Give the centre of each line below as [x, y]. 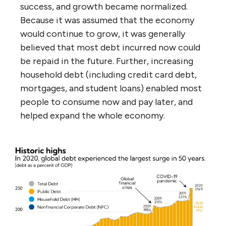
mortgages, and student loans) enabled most [111, 88]
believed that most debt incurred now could [110, 47]
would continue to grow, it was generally [103, 34]
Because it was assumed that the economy [107, 20]
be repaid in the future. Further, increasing [107, 61]
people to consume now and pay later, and [106, 102]
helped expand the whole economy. [93, 115]
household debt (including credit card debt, [108, 74]
